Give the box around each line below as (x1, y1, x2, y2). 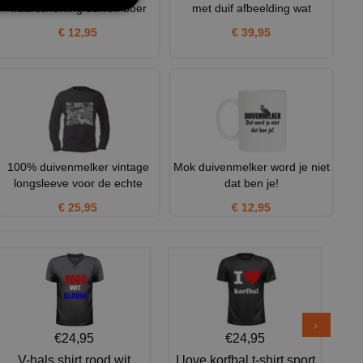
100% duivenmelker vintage (6, 160, 149, 174)
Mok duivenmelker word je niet (173, 160, 330, 174)
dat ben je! (224, 177, 279, 190)
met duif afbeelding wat (191, 2, 311, 15)
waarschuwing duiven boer (9, 2, 147, 15)
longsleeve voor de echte (13, 177, 143, 190)
